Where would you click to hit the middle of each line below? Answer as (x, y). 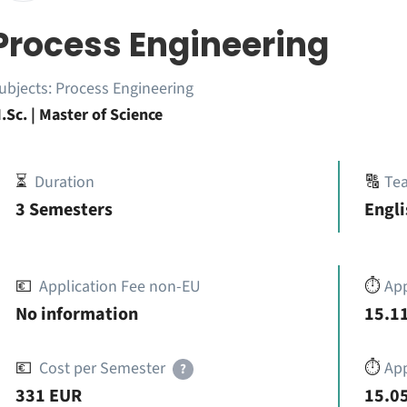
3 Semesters (64, 210)
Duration (64, 182)
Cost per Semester (102, 368)
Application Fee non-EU (119, 287)
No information (76, 314)
